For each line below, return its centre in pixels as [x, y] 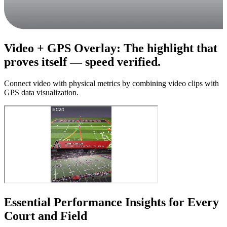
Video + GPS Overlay [60, 48]
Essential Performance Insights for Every [111, 202]
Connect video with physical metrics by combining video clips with [111, 83]
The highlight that [171, 48]
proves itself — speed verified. [82, 62]
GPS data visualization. [41, 92]
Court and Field [46, 216]
